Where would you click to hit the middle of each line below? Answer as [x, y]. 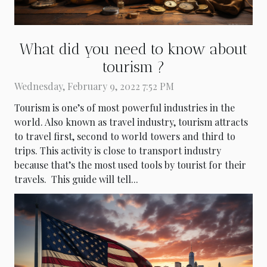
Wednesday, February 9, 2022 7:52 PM [94, 86]
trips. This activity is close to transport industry [118, 151]
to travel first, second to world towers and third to [125, 136]
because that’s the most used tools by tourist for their [130, 165]
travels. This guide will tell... [76, 179]
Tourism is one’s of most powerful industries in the [125, 108]
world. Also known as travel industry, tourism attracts [131, 122]
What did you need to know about [133, 49]
